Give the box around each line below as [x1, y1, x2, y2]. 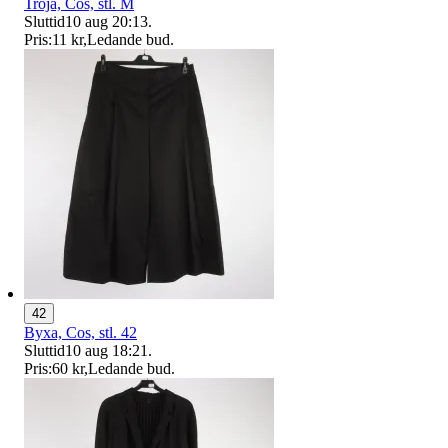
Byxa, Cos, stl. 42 [24, 324, 137, 342]
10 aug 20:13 [65, 13, 148, 31]
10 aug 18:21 [65, 342, 148, 360]
